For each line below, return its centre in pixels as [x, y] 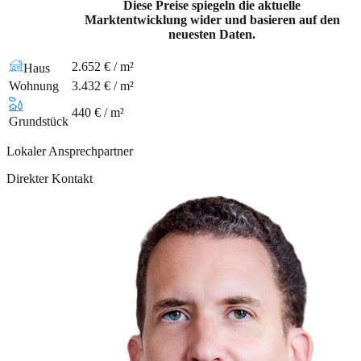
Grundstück [39, 121]
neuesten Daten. [212, 34]
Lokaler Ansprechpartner [70, 151]
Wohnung [34, 85]
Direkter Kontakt [50, 178]
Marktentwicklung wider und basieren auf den [212, 19]
